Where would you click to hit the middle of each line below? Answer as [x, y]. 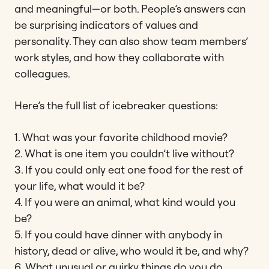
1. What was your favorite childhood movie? [121, 137]
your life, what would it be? [80, 186]
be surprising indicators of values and [106, 25]
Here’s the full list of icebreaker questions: [116, 105]
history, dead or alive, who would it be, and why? [131, 250]
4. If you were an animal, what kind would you [125, 202]
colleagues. [42, 73]
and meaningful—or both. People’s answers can [130, 8]
